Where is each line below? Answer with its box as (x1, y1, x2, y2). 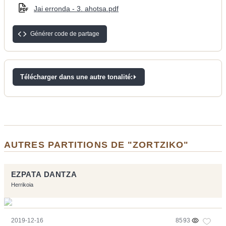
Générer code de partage (30, 30, 99, 38)
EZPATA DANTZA (11, 171, 77, 179)
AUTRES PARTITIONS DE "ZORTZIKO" (4, 139, 189, 150)
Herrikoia (11, 182, 33, 188)
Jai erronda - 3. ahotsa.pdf (34, 5, 119, 13)
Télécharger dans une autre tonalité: (20, 73, 133, 81)
